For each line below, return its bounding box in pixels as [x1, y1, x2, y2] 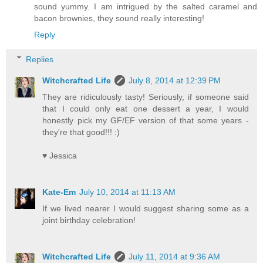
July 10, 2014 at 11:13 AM [79, 187, 176, 197]
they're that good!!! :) [42, 127, 120, 137]
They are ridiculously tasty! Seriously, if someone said [42, 92, 249, 102]
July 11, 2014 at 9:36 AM [129, 251, 221, 261]
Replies [26, 54, 54, 64]
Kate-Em [42, 187, 76, 197]
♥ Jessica [42, 150, 77, 160]
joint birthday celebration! [42, 215, 136, 225]
